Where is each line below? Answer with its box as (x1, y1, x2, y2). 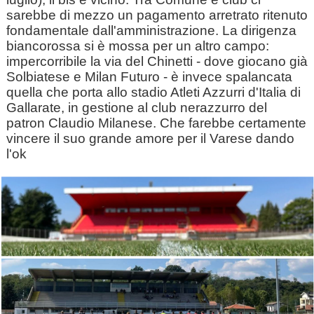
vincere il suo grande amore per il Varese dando (6, 131, 294, 146)
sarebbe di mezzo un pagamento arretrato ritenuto (6, 8, 308, 22)
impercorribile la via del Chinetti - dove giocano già (6, 54, 308, 69)
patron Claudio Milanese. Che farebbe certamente (6, 116, 306, 130)
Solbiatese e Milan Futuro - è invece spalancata (6, 69, 292, 84)
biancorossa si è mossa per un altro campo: (6, 39, 269, 53)
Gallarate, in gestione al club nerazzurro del (6, 100, 267, 115)
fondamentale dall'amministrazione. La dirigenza (6, 23, 296, 38)
